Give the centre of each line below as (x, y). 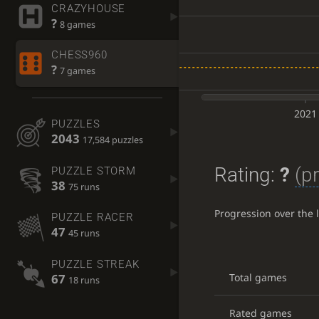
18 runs (84, 280)
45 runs (84, 234)
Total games (258, 278)
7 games (78, 71)
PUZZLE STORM (94, 171)
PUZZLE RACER (93, 218)
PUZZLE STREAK (95, 264)
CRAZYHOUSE (89, 8)
